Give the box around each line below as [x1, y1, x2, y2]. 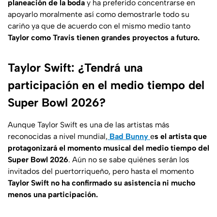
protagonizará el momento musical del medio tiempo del [8, 143, 209, 153]
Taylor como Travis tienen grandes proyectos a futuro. [8, 32, 200, 42]
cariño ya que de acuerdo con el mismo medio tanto [8, 21, 190, 31]
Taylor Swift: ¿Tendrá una [8, 60, 143, 75]
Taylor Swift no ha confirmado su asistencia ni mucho [8, 178, 195, 187]
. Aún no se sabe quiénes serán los [68, 155, 189, 164]
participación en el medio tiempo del [8, 77, 204, 92]
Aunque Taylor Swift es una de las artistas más [8, 120, 170, 129]
